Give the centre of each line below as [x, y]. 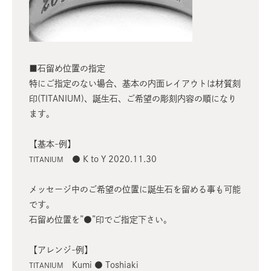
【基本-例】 [52, 144]
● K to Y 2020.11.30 [110, 159]
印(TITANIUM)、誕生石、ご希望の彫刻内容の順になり [133, 99]
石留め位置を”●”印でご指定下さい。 [100, 220]
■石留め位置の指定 [67, 69]
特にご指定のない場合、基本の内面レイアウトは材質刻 [135, 84]
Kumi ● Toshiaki [101, 265]
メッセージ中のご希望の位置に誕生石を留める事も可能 [135, 190]
